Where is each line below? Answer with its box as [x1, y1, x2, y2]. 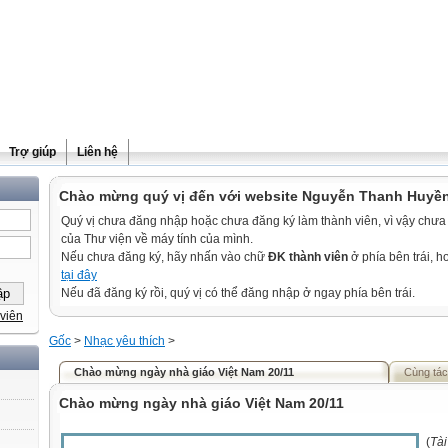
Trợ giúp [9, 145, 56, 159]
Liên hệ [77, 145, 118, 159]
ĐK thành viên [268, 250, 348, 264]
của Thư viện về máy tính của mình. [61, 232, 253, 246]
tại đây [61, 268, 97, 282]
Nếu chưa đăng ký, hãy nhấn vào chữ [61, 250, 268, 264]
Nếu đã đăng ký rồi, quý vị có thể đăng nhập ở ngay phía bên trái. [61, 286, 415, 300]
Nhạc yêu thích [84, 334, 165, 348]
